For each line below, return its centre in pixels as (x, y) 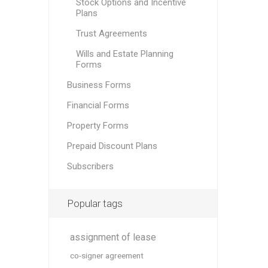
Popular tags (95, 203)
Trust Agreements (111, 33)
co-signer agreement (106, 255)
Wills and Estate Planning (124, 54)
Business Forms (99, 85)
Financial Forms (98, 105)
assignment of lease (113, 237)
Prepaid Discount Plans (112, 146)
